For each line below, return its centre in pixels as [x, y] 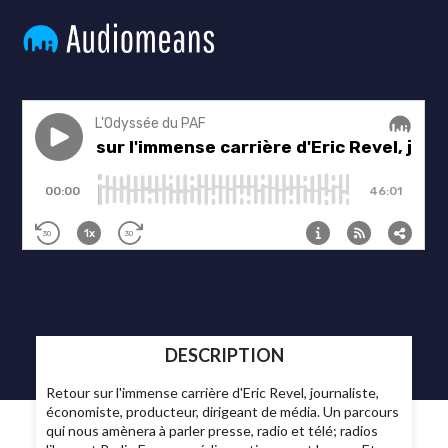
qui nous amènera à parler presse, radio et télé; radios [212, 431]
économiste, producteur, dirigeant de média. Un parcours [223, 412]
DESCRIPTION [224, 355]
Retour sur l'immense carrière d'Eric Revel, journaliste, [213, 393]
